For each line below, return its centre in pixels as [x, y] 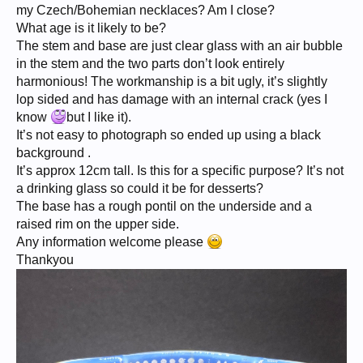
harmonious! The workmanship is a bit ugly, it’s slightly [172, 81]
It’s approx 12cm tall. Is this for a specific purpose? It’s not [180, 171]
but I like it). [99, 117]
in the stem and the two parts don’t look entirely [150, 64]
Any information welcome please [111, 242]
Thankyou [45, 260]
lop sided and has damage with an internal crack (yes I [172, 99]
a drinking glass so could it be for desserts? [140, 188]
